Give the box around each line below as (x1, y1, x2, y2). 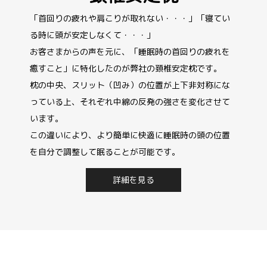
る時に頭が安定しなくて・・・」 (29, 29, 155, 41)
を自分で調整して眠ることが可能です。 (29, 145, 180, 157)
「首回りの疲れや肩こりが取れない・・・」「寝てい (29, 12, 230, 24)
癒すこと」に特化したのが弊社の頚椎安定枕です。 (29, 62, 222, 74)
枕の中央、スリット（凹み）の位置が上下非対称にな (29, 79, 230, 91)
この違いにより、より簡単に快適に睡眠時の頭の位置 (29, 129, 230, 141)
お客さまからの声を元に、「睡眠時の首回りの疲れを (29, 45, 230, 57)
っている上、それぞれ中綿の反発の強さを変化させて (29, 95, 230, 107)
